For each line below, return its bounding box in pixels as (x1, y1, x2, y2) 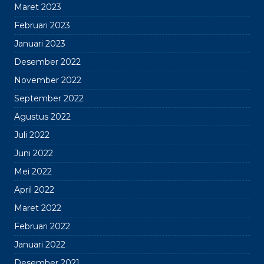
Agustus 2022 (14, 111, 71, 122)
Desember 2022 (14, 57, 81, 67)
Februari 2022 (14, 221, 70, 232)
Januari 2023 (14, 38, 65, 49)
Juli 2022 (14, 130, 49, 140)
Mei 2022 (14, 166, 52, 177)
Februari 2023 (14, 20, 70, 31)
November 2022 (14, 75, 81, 85)
